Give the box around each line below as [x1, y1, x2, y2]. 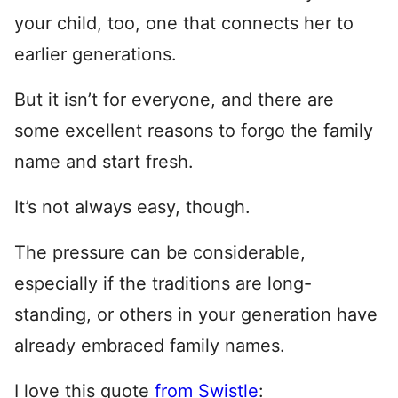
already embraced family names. [14, 335, 285, 356]
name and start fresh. [14, 151, 194, 172]
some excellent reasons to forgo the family [14, 120, 373, 141]
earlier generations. [14, 44, 177, 65]
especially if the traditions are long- [14, 273, 312, 294]
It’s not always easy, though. [14, 196, 251, 218]
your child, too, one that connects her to [14, 12, 354, 34]
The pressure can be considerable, [14, 242, 306, 263]
